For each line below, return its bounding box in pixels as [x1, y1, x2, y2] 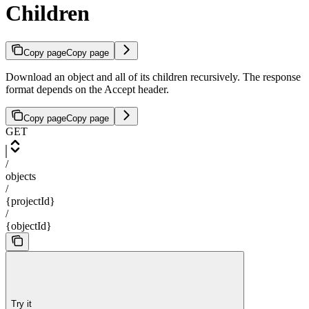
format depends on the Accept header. [6, 83, 169, 95]
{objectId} [6, 219, 52, 232]
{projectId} [6, 195, 55, 207]
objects [6, 170, 36, 182]
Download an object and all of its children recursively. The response [6, 70, 301, 83]
